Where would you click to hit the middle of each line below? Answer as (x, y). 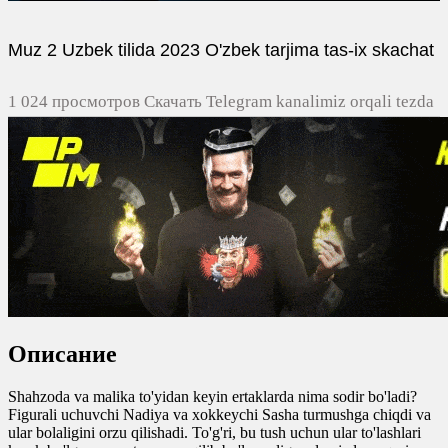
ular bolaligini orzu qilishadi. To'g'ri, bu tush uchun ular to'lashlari (214, 432)
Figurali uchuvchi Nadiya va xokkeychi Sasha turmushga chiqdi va (219, 414)
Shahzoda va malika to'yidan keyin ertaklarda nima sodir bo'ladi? (212, 396)
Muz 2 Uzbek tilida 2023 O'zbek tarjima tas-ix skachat (221, 49)
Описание (62, 353)
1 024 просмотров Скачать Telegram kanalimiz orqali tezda (221, 102)
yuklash (36, 136)
